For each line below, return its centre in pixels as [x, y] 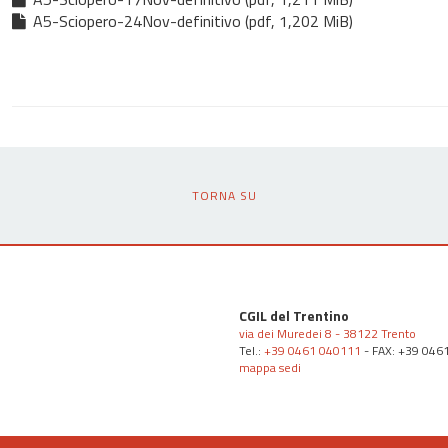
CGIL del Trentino [294, 316]
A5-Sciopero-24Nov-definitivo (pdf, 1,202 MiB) [190, 21]
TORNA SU [224, 196]
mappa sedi [270, 368]
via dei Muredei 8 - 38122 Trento [327, 334]
